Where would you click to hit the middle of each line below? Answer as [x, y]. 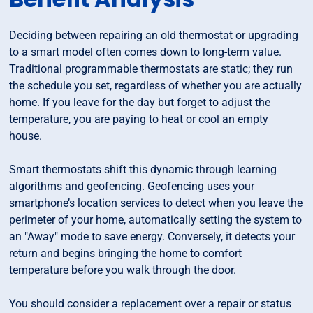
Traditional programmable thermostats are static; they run [151, 69]
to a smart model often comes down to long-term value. [146, 52]
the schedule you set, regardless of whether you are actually [156, 86]
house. [26, 136]
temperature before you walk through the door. [123, 270]
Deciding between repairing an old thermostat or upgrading [154, 36]
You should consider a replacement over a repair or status [151, 304]
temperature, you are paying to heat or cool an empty [139, 119]
